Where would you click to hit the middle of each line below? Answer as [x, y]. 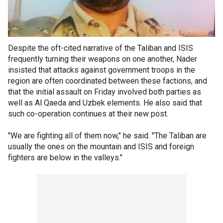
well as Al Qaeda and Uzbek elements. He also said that [105, 103]
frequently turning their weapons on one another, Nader [103, 59]
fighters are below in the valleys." [65, 157]
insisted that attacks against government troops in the [102, 70]
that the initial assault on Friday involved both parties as [105, 92]
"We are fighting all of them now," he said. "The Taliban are [107, 135]
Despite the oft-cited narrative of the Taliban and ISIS [101, 48]
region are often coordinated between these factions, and [108, 81]
